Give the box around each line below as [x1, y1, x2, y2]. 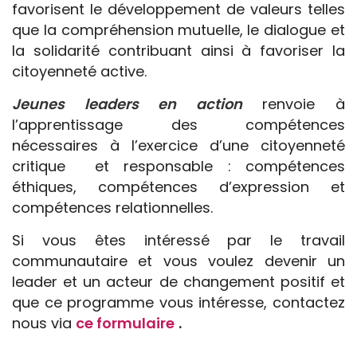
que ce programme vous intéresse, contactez [12, 292, 345, 312]
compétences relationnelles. [12, 197, 213, 218]
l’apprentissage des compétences [12, 114, 345, 135]
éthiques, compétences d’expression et [12, 176, 345, 197]
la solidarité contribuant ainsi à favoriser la [12, 40, 345, 61]
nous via [12, 312, 76, 333]
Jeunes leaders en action [12, 93, 242, 114]
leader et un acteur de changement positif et [12, 271, 345, 292]
